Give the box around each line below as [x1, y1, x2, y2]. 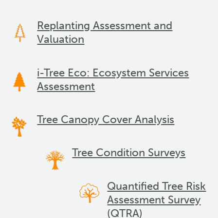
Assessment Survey [107, 193, 201, 206]
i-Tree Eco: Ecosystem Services [37, 66, 189, 79]
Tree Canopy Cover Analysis [37, 113, 175, 127]
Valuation [37, 33, 85, 46]
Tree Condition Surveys [72, 146, 186, 160]
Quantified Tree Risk [107, 179, 206, 193]
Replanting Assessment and [37, 19, 173, 33]
